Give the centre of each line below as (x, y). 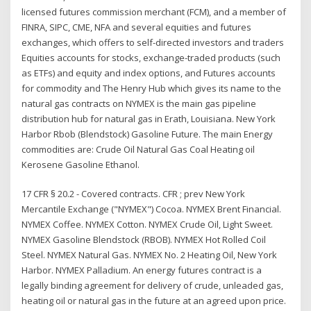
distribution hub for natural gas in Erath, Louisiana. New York (149, 118)
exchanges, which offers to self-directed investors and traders (153, 42)
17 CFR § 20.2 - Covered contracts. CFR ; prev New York (134, 194)
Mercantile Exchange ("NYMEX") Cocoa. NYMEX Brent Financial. (152, 209)
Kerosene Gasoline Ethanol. (81, 164)
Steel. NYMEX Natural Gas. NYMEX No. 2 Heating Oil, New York (150, 255)
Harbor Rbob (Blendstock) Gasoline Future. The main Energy (148, 134)
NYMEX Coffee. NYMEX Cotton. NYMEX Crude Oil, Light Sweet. (148, 225)
